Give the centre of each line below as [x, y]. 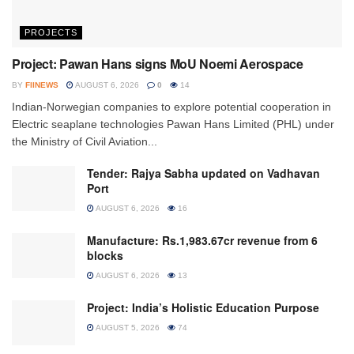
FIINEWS [42, 85]
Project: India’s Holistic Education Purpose [203, 307]
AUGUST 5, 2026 [127, 327]
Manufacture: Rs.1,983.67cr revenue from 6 [202, 240]
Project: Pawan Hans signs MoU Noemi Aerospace [158, 63]
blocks [105, 255]
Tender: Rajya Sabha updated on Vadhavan [203, 173]
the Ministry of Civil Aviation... [85, 141]
